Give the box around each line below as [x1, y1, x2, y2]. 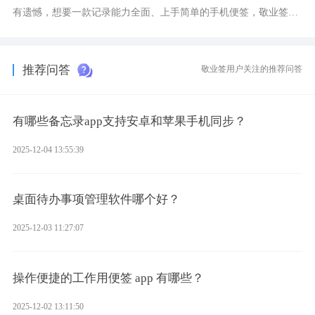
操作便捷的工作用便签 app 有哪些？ [12, 271, 204, 285]
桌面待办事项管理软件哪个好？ [12, 193, 180, 207]
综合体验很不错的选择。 [12, 26, 121, 38]
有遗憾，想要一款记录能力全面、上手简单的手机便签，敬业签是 [12, 6, 298, 18]
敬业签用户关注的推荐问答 [201, 64, 303, 75]
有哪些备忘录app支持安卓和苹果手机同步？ [12, 114, 246, 128]
